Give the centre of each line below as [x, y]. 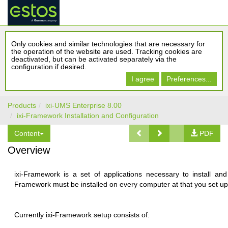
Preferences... [189, 79]
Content [27, 133]
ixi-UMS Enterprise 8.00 [83, 105]
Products [22, 105]
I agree [143, 79]
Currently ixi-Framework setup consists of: [82, 215]
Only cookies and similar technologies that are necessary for [108, 44]
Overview [29, 150]
